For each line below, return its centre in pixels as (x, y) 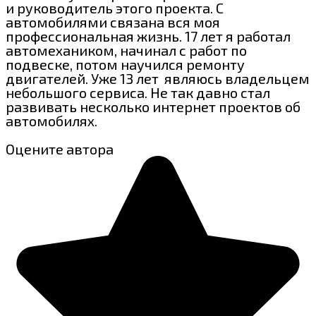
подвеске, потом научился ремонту (125, 64)
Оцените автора (60, 148)
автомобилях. (51, 120)
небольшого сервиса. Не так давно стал (138, 92)
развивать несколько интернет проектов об (153, 106)
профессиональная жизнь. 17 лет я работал (148, 36)
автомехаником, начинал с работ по (126, 50)
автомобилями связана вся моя (113, 22)
